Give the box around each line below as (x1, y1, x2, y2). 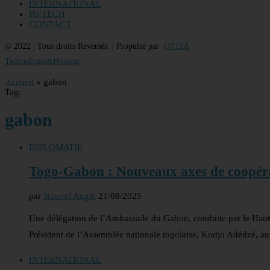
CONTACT (29, 19, 71, 29)
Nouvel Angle (43, 190, 96, 201)
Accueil (5, 77, 34, 87)
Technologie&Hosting (5, 57, 80, 66)
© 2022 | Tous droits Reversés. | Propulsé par (5, 42, 164, 51)
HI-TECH (29, 9, 65, 19)
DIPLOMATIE (29, 142, 83, 152)
